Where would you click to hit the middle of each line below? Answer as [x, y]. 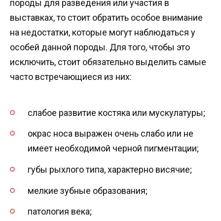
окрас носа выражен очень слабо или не [110, 134]
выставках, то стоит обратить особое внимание [106, 17]
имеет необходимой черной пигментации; [113, 148]
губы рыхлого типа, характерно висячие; [110, 169]
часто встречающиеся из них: [71, 76]
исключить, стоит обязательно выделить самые [108, 62]
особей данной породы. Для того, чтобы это [100, 47]
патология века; [60, 212]
